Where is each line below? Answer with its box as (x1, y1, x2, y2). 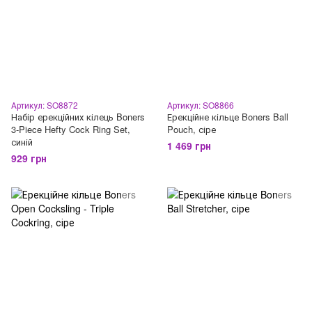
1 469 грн (167, 139, 211, 153)
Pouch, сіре (167, 123, 216, 136)
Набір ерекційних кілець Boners (11, 110, 145, 123)
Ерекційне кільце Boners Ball (167, 110, 288, 123)
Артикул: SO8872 (11, 99, 78, 111)
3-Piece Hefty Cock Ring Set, (11, 123, 130, 136)
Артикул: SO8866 (167, 99, 234, 111)
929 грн (11, 151, 47, 165)
